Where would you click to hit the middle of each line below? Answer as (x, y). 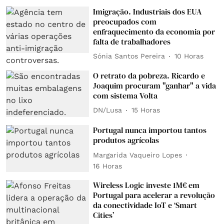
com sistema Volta (125, 95)
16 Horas (108, 166)
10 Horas (189, 56)
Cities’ (104, 215)
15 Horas (146, 110)
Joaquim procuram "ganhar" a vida (155, 85)
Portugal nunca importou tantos (150, 130)
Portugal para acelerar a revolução (154, 195)
